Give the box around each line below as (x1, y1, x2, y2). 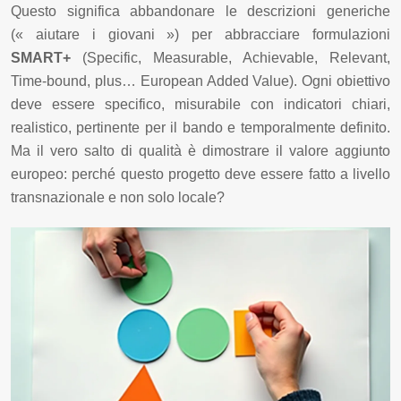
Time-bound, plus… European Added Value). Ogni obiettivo (11, 73, 390, 90)
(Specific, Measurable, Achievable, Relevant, (71, 50, 390, 66)
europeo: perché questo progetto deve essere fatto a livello (11, 166, 390, 183)
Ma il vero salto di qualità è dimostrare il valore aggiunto (11, 143, 390, 159)
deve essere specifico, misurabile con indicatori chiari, (11, 97, 390, 113)
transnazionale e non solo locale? (11, 190, 225, 206)
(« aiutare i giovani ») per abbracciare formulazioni (11, 27, 390, 43)
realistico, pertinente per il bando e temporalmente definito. (11, 120, 390, 136)
